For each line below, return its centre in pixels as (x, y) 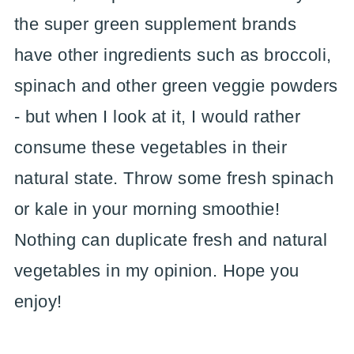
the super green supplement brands (155, 24)
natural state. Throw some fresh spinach (174, 178)
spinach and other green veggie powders (176, 85)
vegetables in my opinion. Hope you (156, 270)
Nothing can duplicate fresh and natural (171, 239)
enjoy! (38, 301)
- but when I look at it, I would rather (157, 116)
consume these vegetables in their (151, 147)
